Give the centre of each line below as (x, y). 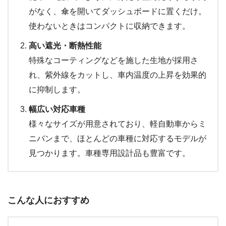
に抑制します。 (57, 89)
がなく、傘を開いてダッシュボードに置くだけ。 (118, 11)
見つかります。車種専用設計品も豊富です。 (109, 153)
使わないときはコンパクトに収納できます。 (109, 26)
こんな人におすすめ (48, 201)
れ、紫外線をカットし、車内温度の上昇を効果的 (118, 75)
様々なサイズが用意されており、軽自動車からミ (118, 124)
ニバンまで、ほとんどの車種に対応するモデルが (118, 138)
